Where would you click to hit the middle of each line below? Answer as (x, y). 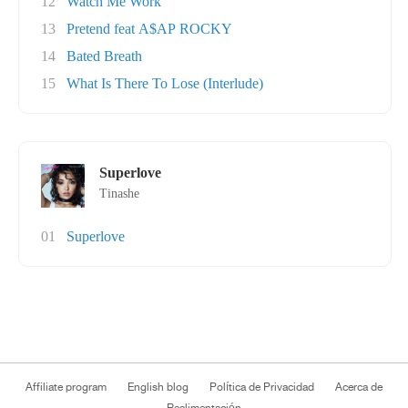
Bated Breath (104, 56)
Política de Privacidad (262, 387)
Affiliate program (66, 387)
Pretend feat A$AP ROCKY (149, 29)
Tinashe (119, 194)
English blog (158, 387)
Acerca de (359, 387)
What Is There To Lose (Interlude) (165, 83)
